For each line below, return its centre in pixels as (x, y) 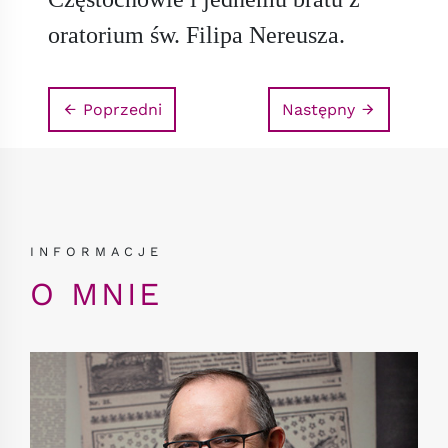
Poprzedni (120, 110)
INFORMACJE (96, 252)
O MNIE (96, 294)
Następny (321, 110)
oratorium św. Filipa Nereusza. (196, 35)
